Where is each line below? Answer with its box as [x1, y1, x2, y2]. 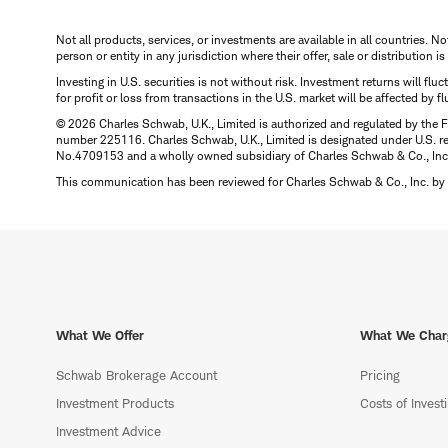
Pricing [360, 367, 400, 384]
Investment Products [56, 395, 174, 412]
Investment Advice [56, 423, 161, 440]
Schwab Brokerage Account [56, 367, 217, 384]
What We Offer [56, 327, 144, 344]
